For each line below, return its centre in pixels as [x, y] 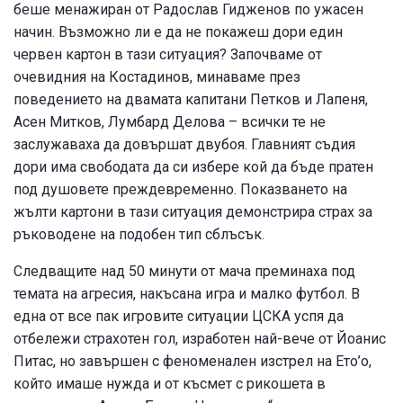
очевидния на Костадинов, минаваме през [157, 76]
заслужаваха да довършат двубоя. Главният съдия [184, 144]
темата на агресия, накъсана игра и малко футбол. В [187, 293]
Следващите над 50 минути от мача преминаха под [184, 271]
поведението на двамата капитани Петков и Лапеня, [191, 99]
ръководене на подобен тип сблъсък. [139, 234]
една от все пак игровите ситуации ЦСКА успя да [179, 316]
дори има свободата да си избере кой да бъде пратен [193, 166]
